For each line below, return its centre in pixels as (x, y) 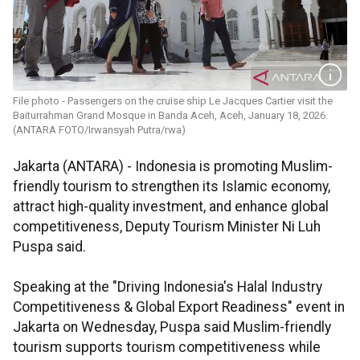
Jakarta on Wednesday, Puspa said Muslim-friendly (172, 327)
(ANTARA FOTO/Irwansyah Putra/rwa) (99, 130)
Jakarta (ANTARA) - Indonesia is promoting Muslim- (173, 167)
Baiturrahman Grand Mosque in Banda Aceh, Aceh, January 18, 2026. (170, 116)
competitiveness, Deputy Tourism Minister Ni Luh (167, 227)
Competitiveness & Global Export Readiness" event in (179, 307)
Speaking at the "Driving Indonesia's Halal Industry (168, 287)
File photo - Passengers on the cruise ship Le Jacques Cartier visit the (173, 101)
